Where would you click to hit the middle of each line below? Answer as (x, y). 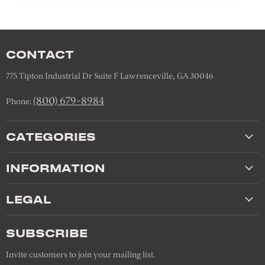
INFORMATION (56, 168)
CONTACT (40, 54)
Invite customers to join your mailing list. (80, 255)
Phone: (20, 101)
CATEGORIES (51, 136)
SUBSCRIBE (47, 233)
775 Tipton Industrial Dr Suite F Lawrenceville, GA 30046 (109, 76)
